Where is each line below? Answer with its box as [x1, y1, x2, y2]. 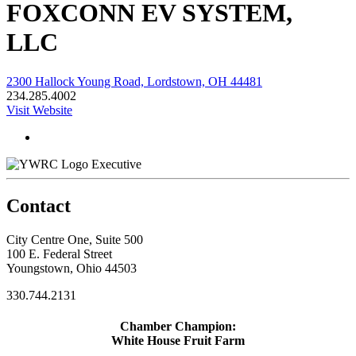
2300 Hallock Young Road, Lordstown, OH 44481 [6, 74, 262, 88]
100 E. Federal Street [6, 246, 112, 261]
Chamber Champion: [120, 319, 236, 333]
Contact [6, 195, 71, 216]
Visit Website [6, 103, 72, 117]
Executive [91, 157, 141, 171]
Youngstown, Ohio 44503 [6, 261, 137, 275]
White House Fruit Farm [111, 333, 245, 347]
